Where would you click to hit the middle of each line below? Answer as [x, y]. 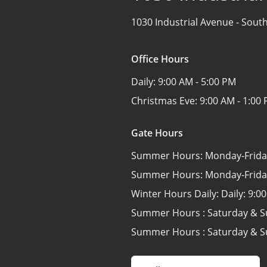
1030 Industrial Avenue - [186, 22]
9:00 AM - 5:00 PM [197, 82]
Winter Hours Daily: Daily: [190, 194]
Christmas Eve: [165, 101]
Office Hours [160, 59]
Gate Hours [157, 133]
